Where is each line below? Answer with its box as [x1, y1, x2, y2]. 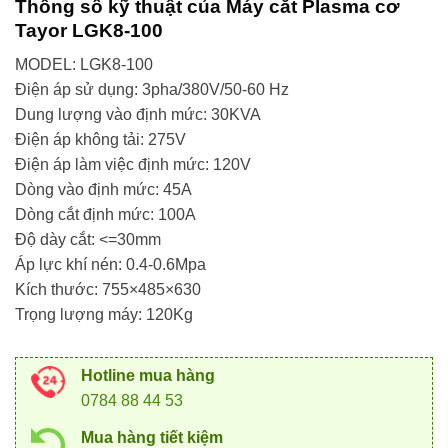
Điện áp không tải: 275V [15, 131, 186, 149]
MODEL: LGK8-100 [15, 56, 153, 74]
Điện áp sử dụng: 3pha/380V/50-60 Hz [15, 81, 289, 99]
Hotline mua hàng [81, 367, 215, 385]
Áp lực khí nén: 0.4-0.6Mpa [15, 256, 206, 274]
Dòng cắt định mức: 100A [15, 206, 196, 224]
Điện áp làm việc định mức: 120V [15, 156, 251, 174]
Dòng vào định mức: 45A [15, 181, 192, 199]
